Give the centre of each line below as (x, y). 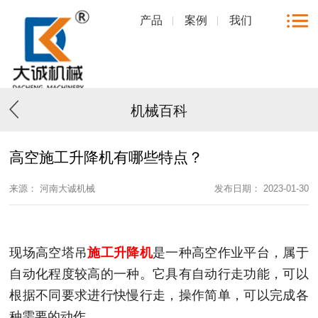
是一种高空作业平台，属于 (231, 253)
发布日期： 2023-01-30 (261, 188)
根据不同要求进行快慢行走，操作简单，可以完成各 (159, 296)
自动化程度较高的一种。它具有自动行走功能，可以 (159, 274)
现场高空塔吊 (49, 253)
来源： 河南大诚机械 (53, 188)
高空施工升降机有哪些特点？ (106, 158)
